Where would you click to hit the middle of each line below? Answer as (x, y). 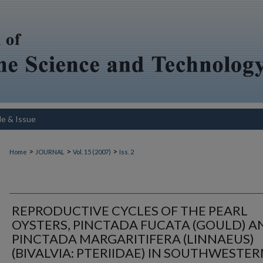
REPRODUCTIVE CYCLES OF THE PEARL (130, 211)
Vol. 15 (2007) (92, 152)
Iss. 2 (127, 152)
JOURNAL (50, 152)
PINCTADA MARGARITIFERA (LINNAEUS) (133, 239)
